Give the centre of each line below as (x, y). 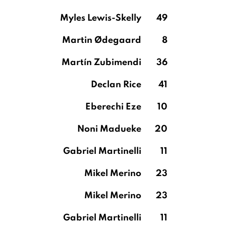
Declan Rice (116, 85)
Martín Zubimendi (101, 63)
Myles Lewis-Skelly (101, 18)
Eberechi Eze (113, 107)
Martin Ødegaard (102, 40)
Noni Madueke (109, 129)
